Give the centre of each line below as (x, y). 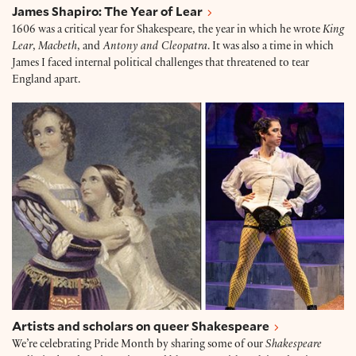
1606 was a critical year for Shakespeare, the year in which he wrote (167, 30)
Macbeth (58, 47)
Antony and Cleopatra (154, 47)
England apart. (46, 80)
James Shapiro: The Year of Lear (107, 11)
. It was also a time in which (271, 47)
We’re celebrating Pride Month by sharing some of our (139, 345)
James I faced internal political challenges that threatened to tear (161, 64)
